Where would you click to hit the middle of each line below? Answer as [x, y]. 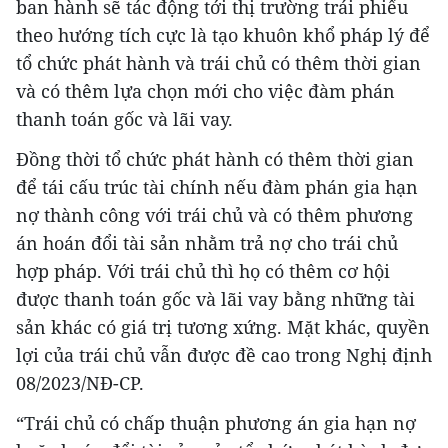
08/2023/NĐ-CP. [80, 382]
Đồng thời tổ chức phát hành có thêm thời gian [215, 158]
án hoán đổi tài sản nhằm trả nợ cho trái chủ [207, 242]
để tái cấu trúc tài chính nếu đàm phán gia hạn [217, 186]
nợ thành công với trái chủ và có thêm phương [214, 214]
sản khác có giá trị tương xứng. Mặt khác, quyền [223, 326]
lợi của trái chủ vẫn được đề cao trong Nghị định [224, 354]
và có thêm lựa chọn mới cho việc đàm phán [205, 90]
